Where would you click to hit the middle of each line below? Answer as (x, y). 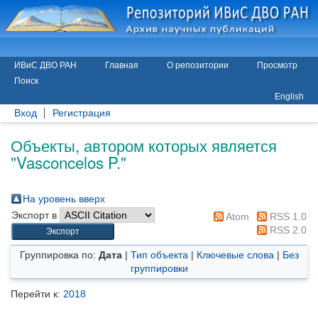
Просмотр (277, 65)
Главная (122, 65)
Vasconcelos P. (68, 162)
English (289, 97)
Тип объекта (159, 255)
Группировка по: (59, 255)
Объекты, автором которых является (144, 145)
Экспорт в (35, 215)
